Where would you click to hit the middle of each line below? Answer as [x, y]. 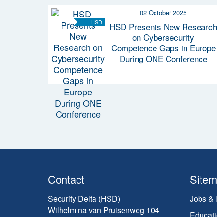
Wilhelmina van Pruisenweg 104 [104, 210]
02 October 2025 [163, 12]
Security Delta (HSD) [84, 199]
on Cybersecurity [163, 37]
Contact [66, 179]
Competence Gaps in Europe [163, 47]
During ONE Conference [163, 58]
